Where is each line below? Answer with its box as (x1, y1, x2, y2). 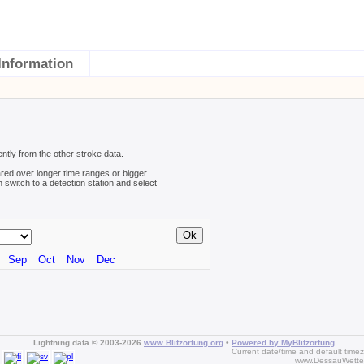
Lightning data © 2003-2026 (33, 337, 144, 347)
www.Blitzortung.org (144, 337, 223, 347)
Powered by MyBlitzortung (232, 337, 335, 347)
